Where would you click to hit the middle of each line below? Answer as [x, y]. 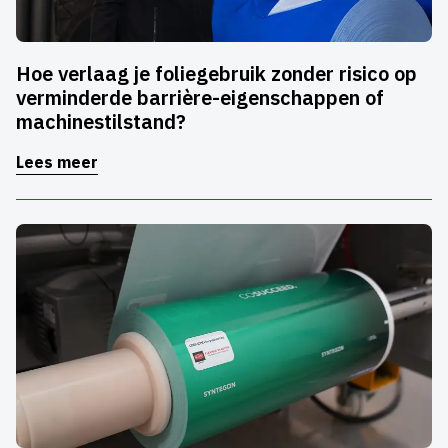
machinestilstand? [101, 122]
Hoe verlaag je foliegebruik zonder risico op [216, 74]
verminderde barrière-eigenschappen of [200, 98]
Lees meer [57, 162]
